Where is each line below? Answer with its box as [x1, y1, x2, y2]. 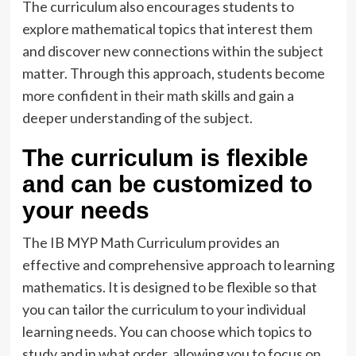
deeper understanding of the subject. [21, 108, 253, 126]
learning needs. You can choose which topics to [21, 322, 311, 340]
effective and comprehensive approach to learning [21, 255, 335, 273]
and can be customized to [21, 170, 312, 197]
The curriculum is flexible [21, 144, 308, 171]
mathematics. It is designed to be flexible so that [21, 277, 317, 296]
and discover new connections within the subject [21, 41, 323, 60]
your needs [21, 196, 149, 223]
